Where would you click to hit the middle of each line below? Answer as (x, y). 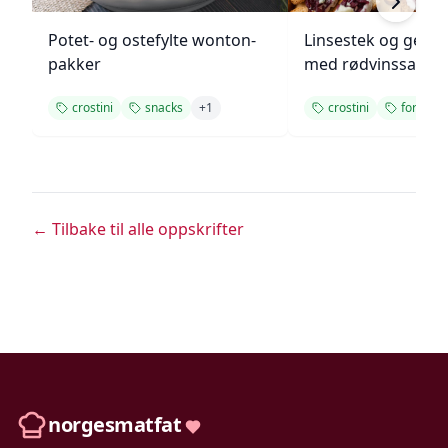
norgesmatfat (114, 424)
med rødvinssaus (369, 64)
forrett (419, 107)
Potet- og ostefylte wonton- (152, 40)
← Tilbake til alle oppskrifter (138, 229)
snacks (164, 107)
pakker (74, 64)
